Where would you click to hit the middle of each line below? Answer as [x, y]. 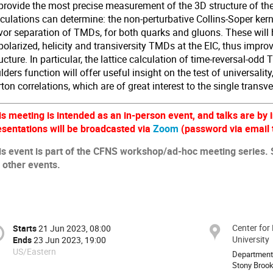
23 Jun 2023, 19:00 [70, 240]
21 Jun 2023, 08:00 [75, 229]
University [251, 239]
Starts [25, 229]
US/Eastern [34, 252]
